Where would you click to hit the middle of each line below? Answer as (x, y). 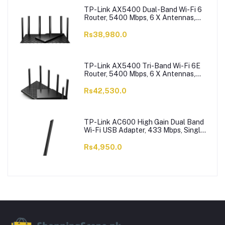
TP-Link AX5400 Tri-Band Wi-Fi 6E (142, 66)
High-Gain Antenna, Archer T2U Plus (143, 138)
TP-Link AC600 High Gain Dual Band (144, 122)
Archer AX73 (105, 26)
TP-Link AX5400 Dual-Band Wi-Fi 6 (143, 10)
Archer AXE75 (107, 82)
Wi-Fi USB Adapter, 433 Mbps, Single (144, 130)
